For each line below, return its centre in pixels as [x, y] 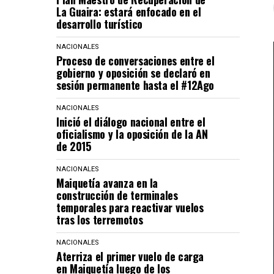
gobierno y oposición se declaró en [133, 73]
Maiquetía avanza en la [107, 183]
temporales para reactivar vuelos [130, 207]
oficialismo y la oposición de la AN [132, 134]
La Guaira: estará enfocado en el [129, 12]
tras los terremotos [100, 220]
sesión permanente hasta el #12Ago [135, 85]
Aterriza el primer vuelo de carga [130, 256]
